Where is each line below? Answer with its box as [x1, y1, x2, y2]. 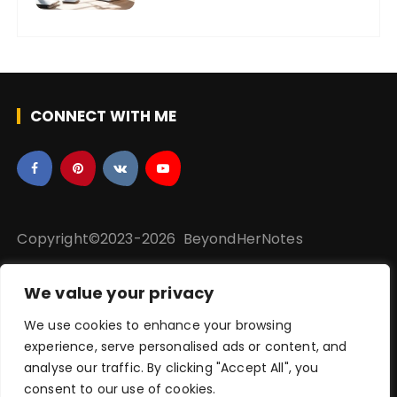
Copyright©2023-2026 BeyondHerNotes [17, 228, 303, 249]
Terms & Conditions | [214, 298, 362, 319]
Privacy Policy [17, 298, 115, 319]
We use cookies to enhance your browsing [24, 316, 292, 334]
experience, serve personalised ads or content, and [24, 338, 347, 355]
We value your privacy [24, 282, 214, 304]
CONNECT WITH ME [30, 105, 177, 127]
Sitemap [17, 320, 77, 341]
